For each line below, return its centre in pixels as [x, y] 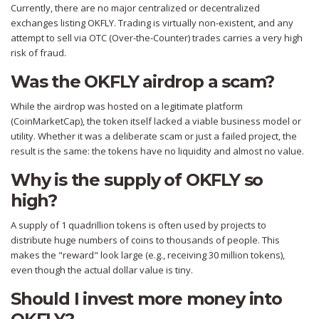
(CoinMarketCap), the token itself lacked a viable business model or [156, 121]
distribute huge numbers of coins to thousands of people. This [145, 240]
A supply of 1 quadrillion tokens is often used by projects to [138, 225]
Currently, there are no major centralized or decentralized [135, 8]
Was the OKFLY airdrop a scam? [143, 82]
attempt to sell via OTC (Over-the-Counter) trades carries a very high [157, 38]
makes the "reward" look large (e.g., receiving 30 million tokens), [148, 255]
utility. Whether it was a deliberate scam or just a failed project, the [154, 136]
